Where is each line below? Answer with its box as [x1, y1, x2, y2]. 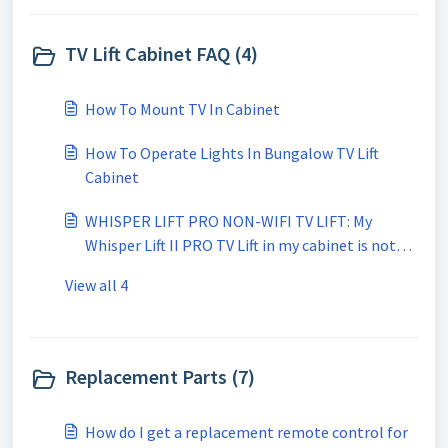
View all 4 [65, 275, 128, 295]
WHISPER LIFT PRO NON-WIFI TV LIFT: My [85, 211, 372, 231]
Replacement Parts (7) [65, 364, 255, 389]
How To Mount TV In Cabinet [85, 99, 280, 119]
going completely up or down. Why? [291, 259, 327, 279]
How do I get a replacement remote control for [85, 422, 408, 442]
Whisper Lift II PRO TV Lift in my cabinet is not [85, 235, 396, 255]
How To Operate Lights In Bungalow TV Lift [85, 143, 379, 163]
